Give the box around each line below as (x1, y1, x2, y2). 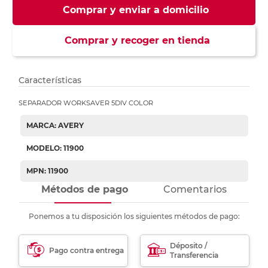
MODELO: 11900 (26, 144, 84, 153)
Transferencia (170, 251, 219, 260)
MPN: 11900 (26, 166, 68, 176)
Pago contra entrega (49, 246, 124, 255)
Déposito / (170, 241, 208, 251)
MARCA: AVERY (26, 121, 84, 130)
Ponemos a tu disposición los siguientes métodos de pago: (28, 212, 240, 221)
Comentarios (163, 184, 227, 196)
